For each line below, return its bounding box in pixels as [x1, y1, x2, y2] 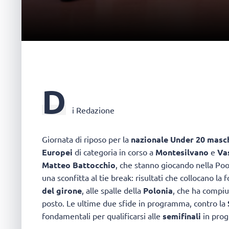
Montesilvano [155, 147, 209, 158]
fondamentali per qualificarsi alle [42, 211, 163, 221]
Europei [42, 147, 73, 158]
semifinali [163, 211, 201, 222]
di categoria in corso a [73, 147, 155, 157]
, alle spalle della [82, 185, 143, 196]
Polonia [143, 185, 173, 196]
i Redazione [72, 104, 114, 115]
